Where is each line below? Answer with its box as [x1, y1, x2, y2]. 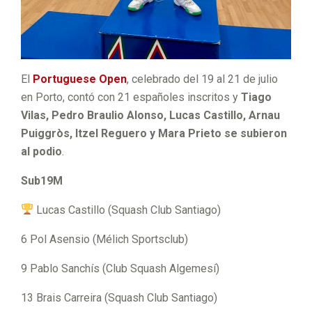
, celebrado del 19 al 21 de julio [127, 72, 278, 86]
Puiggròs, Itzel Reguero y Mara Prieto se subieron [21, 126, 287, 140]
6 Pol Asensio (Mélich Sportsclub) [21, 232, 188, 246]
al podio [21, 144, 62, 158]
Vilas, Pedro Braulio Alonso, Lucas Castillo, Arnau [21, 108, 280, 122]
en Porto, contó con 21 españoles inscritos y [21, 90, 241, 104]
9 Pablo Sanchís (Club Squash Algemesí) [21, 261, 219, 275]
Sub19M [21, 173, 70, 187]
